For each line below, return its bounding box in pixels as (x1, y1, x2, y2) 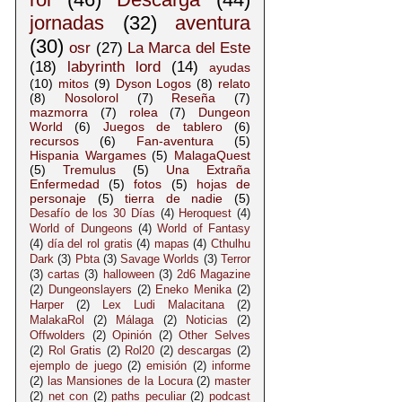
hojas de (196, 176, 251, 191)
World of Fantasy (157, 222, 251, 235)
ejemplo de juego (30, 359, 122, 372)
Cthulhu (211, 237, 250, 250)
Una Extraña (166, 162, 250, 177)
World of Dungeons (30, 222, 133, 235)
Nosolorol (64, 90, 118, 105)
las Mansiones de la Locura (47, 374, 193, 388)
